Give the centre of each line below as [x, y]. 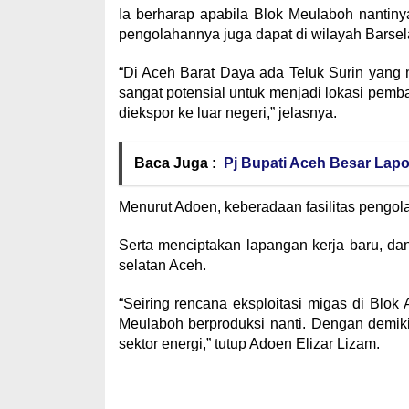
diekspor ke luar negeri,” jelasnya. [227, 112]
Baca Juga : [175, 163]
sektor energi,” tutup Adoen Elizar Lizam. [249, 343]
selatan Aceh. [162, 265]
